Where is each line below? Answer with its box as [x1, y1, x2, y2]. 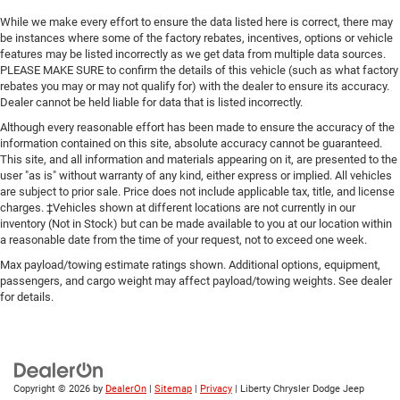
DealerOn [105, 383, 146, 396]
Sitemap [154, 383, 192, 396]
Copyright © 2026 [13, 383, 93, 396]
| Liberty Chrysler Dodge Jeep [232, 383, 364, 396]
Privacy [200, 383, 232, 396]
